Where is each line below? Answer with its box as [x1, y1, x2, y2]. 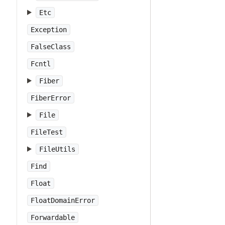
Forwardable [31, 213, 75, 221]
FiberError [31, 94, 71, 102]
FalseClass [31, 43, 71, 51]
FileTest [31, 128, 63, 136]
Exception [31, 26, 67, 34]
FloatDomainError [31, 196, 95, 204]
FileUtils [39, 145, 75, 153]
